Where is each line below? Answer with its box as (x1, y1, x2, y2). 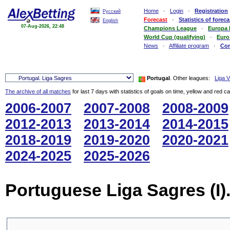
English (103, 18, 118, 23)
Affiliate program (169, 43, 209, 49)
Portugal (147, 74, 170, 81)
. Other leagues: (170, 74, 215, 81)
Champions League (144, 25, 197, 31)
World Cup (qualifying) (144, 34, 205, 40)
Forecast (144, 16, 167, 23)
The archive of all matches (5, 88, 71, 94)
